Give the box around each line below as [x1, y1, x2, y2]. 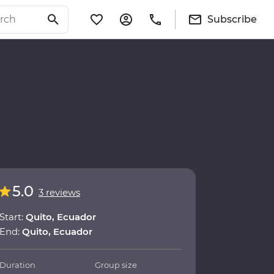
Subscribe [207, 13, 257, 25]
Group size [95, 260, 138, 270]
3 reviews [39, 187, 80, 199]
